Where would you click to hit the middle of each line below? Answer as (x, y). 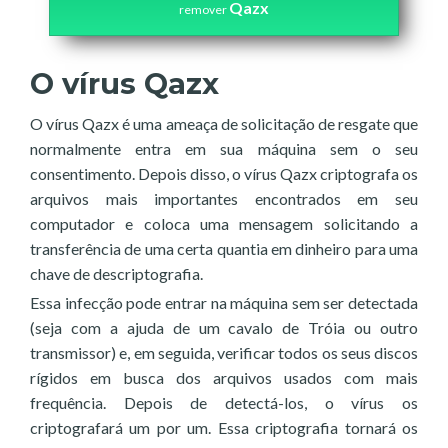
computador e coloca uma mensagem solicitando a (224, 223)
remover (204, 9)
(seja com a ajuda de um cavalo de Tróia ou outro (224, 327)
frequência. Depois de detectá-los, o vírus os (224, 402)
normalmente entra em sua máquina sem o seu (224, 148)
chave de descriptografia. (116, 273)
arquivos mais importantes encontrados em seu (224, 198)
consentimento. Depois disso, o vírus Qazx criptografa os (224, 173)
